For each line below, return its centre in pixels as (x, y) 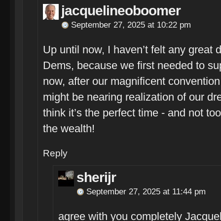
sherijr (96, 177)
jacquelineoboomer (121, 11)
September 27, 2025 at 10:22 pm (131, 25)
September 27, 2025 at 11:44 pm (146, 192)
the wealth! (69, 129)
